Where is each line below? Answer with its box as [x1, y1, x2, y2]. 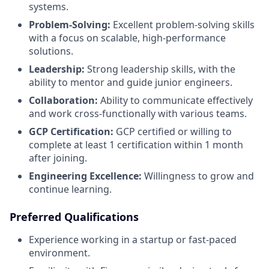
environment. [29, 246, 90, 259]
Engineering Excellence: [29, 169, 142, 183]
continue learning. [29, 183, 112, 196]
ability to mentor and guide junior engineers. [29, 76, 232, 89]
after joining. [29, 151, 87, 165]
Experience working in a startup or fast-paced [29, 233, 237, 246]
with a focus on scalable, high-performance [29, 31, 226, 44]
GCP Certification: [29, 125, 113, 138]
